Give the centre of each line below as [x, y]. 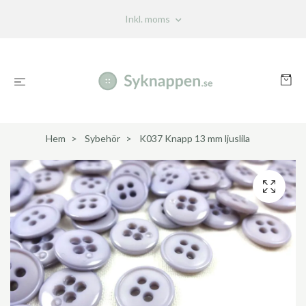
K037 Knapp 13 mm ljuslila [193, 138]
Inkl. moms [148, 19]
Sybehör [102, 138]
